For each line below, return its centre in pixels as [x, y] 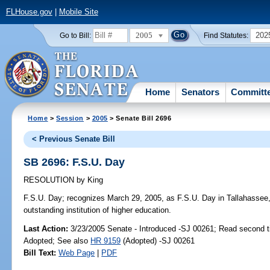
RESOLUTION [50, 180]
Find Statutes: [226, 35]
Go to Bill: [75, 35]
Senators [201, 92]
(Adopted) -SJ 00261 [158, 240]
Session [70, 118]
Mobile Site [78, 12]
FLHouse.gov [29, 12]
